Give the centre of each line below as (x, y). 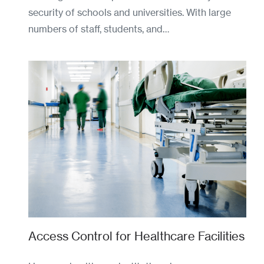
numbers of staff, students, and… (99, 29)
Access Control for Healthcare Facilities (136, 236)
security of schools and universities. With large (130, 12)
